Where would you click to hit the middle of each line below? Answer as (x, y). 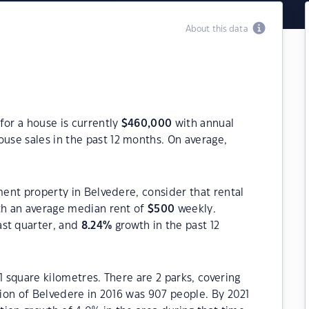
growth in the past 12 (166, 226)
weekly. (195, 209)
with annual (203, 124)
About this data (219, 29)
